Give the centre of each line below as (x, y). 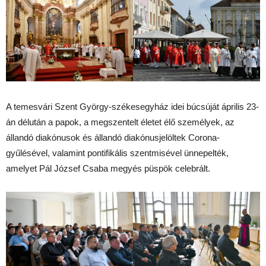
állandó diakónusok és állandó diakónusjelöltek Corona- (113, 137)
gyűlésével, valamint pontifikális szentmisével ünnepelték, (117, 153)
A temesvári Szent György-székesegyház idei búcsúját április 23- (132, 106)
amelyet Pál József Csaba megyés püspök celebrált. (108, 168)
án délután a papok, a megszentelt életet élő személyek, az (120, 122)
